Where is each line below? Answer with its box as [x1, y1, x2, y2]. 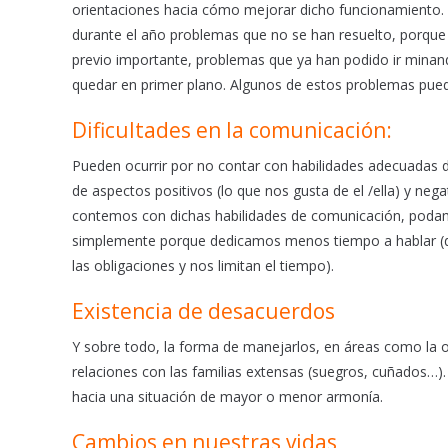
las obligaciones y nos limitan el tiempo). [72, 255, 334, 275]
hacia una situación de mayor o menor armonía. [72, 386, 383, 406]
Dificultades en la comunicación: [72, 115, 392, 144]
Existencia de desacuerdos [72, 296, 335, 325]
